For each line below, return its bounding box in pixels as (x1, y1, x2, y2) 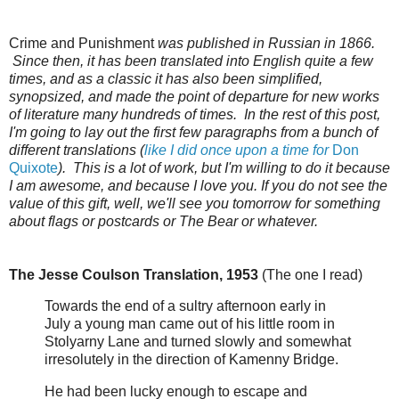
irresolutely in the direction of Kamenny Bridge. (45, 352, 338, 368)
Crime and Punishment (9, 35, 154, 51)
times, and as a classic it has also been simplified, (9, 70, 322, 86)
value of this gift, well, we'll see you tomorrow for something (9, 195, 380, 211)
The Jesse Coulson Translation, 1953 (9, 266, 262, 282)
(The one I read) (262, 266, 362, 282)
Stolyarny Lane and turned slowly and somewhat (45, 334, 351, 350)
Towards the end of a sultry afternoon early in (45, 298, 326, 314)
